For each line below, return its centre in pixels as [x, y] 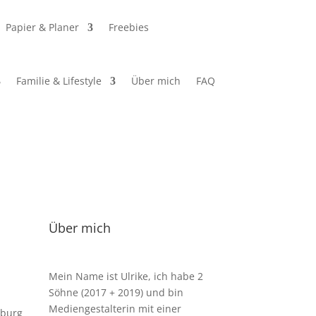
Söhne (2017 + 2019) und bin [116, 292]
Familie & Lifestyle [59, 81]
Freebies [129, 28]
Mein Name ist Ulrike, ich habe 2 [126, 276]
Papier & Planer [43, 28]
